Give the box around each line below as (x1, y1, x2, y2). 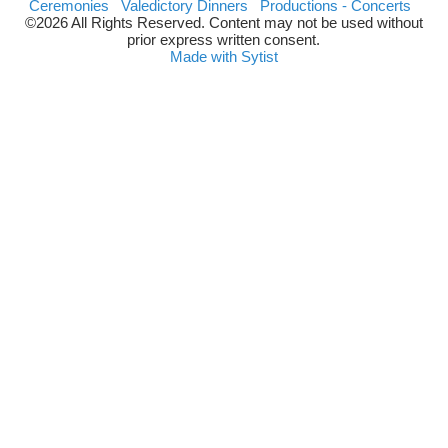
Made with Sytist (169, 48, 278, 65)
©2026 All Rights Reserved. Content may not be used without (24, 14, 423, 31)
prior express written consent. (127, 31, 321, 48)
